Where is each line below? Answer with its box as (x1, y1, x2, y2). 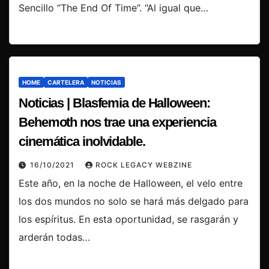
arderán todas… (19, 231, 90, 244)
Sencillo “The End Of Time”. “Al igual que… (19, 1, 208, 14)
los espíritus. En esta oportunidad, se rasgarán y (19, 213, 238, 226)
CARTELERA (47, 79, 84, 86)
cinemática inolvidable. (19, 134, 145, 150)
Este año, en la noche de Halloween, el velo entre (19, 177, 243, 190)
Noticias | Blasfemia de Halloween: (19, 95, 210, 111)
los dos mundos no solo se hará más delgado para (19, 195, 249, 208)
